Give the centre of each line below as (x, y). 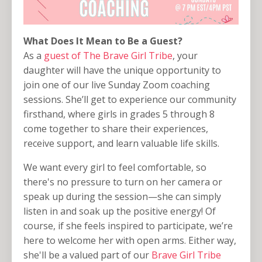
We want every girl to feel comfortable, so (115, 168)
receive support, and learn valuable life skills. (121, 144)
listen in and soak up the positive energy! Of (120, 211)
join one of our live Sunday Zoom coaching (117, 85)
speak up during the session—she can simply (122, 197)
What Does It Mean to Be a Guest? (103, 41)
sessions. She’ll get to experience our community (130, 100)
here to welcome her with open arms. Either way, (130, 241)
